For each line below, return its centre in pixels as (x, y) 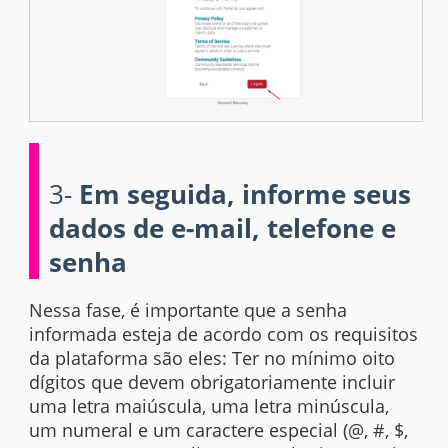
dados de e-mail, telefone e (223, 227)
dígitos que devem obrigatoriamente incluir (212, 382)
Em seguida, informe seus (245, 193)
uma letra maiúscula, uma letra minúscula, (209, 406)
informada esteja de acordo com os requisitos (224, 334)
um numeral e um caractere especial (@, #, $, (219, 430)
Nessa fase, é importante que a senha (188, 310)
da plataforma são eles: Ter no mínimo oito (212, 358)
